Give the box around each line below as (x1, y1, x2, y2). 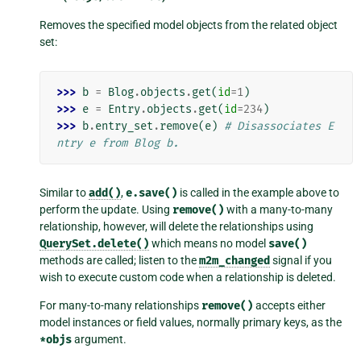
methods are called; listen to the (39, 254, 200, 268)
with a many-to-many (224, 203, 334, 217)
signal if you (270, 254, 333, 268)
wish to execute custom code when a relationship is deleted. (39, 271, 337, 284)
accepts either (253, 299, 326, 313)
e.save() (126, 186, 178, 201)
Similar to (39, 186, 89, 200)
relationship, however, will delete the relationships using (39, 220, 314, 234)
